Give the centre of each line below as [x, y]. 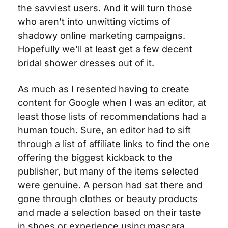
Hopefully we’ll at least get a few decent [105, 49]
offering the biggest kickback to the [95, 158]
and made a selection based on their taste [109, 212]
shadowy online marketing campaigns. [102, 35]
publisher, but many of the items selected [108, 171]
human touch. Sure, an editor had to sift [104, 130]
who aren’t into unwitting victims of [94, 22]
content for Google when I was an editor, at [112, 103]
